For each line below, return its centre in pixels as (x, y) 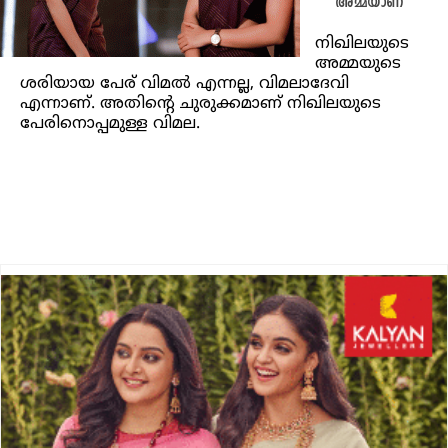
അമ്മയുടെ (358, 64)
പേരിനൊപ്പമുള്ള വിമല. (110, 124)
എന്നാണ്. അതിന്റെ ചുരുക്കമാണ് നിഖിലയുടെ (200, 104)
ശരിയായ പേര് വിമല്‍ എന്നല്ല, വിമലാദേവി (184, 84)
